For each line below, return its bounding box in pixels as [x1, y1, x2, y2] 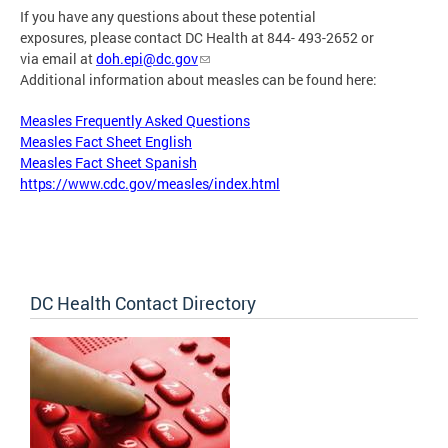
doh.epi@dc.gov [96, 48, 198, 68]
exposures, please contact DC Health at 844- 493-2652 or [20, 27, 374, 47]
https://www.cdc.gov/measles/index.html [20, 173, 280, 193]
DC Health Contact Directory [30, 290, 256, 315]
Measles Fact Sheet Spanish [20, 152, 197, 172]
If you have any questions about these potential [20, 6, 316, 26]
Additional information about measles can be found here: [20, 69, 377, 89]
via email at [20, 48, 96, 68]
